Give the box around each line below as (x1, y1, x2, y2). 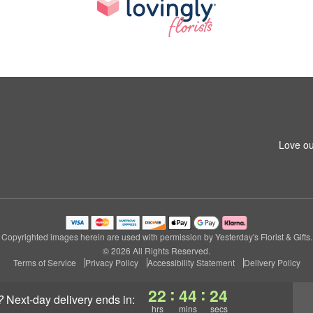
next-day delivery (15, 291, 93, 307)
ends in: (93, 291, 138, 307)
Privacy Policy (85, 256, 138, 268)
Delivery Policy (243, 256, 300, 268)
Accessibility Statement (147, 256, 235, 268)
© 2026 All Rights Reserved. (103, 245, 210, 256)
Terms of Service (13, 256, 76, 268)
